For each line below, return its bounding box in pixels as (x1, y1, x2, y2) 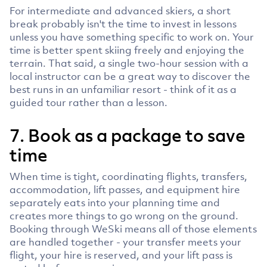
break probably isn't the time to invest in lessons (10, 17, 237, 30)
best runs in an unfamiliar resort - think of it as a (10, 82, 237, 96)
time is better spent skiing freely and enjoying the (10, 43, 244, 57)
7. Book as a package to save (10, 123, 246, 147)
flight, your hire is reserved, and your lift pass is (10, 248, 232, 262)
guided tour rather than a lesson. (10, 95, 167, 109)
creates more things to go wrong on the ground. (10, 209, 238, 222)
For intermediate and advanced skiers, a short (10, 4, 231, 17)
